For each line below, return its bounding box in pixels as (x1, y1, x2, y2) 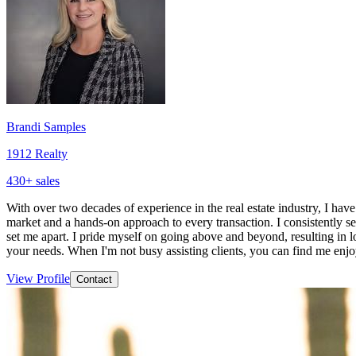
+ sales (25, 173, 60, 188)
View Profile (6, 271, 70, 285)
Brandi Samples (6, 119, 86, 133)
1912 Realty (6, 146, 68, 161)
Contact (76, 273, 112, 285)
